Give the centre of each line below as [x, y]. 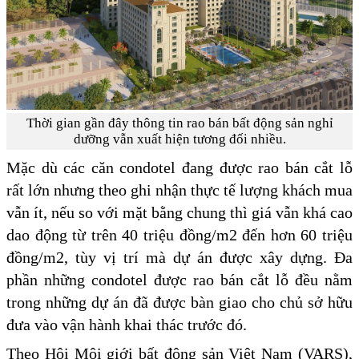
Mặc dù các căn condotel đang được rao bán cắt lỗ [179, 167]
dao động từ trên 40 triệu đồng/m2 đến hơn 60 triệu [179, 234]
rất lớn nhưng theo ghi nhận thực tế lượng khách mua [179, 190]
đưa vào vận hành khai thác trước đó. [127, 324]
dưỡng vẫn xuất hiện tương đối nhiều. [179, 139]
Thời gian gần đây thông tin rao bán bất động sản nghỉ [179, 123]
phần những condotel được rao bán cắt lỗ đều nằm [179, 279]
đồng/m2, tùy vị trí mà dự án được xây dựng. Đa [179, 257]
